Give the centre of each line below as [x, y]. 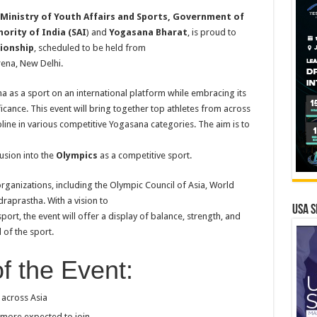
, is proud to [212, 32]
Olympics [76, 155]
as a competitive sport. [144, 155]
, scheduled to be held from [90, 48]
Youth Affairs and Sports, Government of [148, 17]
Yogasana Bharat [148, 32]
